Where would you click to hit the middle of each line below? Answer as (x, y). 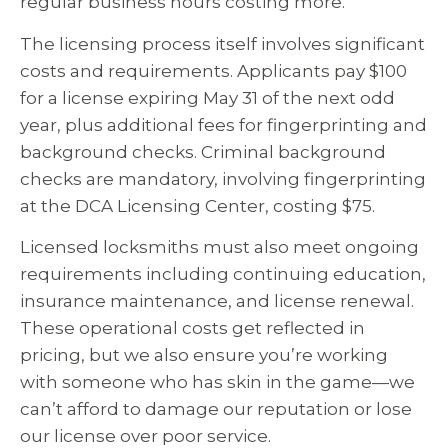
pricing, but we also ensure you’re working (204, 355)
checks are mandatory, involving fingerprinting (223, 178)
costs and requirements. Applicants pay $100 (213, 70)
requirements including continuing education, (223, 274)
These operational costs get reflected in (192, 328)
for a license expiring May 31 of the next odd (207, 97)
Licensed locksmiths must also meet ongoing (219, 247)
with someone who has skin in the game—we (217, 382)
